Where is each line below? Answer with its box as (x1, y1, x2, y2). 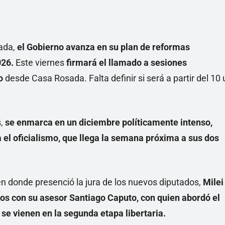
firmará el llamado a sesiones (64, 57, 187, 68)
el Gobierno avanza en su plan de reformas (17, 42, 190, 53)
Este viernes (16, 57, 64, 68)
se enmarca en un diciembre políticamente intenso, (5, 117, 212, 128)
